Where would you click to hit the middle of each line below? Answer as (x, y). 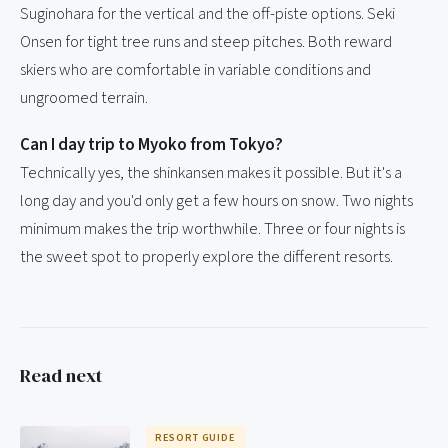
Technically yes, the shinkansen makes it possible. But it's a (211, 173)
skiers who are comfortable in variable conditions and (195, 69)
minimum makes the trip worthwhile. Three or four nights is (212, 229)
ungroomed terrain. (84, 97)
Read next (61, 376)
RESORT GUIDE (195, 437)
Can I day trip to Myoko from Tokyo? (151, 145)
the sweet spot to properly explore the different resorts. (206, 257)
